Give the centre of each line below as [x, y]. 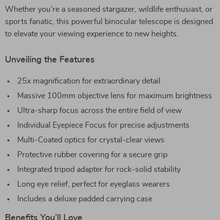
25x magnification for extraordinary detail [89, 81]
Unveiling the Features [50, 60]
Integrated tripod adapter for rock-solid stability [99, 169]
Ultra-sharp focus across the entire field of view [99, 110]
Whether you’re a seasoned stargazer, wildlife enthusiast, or [109, 9]
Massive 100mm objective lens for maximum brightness [115, 96]
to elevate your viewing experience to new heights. [92, 34]
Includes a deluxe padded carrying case [85, 199]
